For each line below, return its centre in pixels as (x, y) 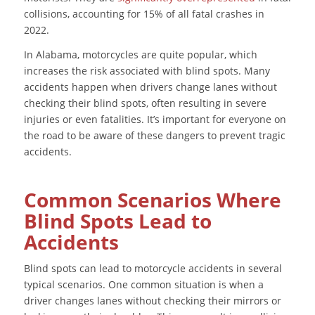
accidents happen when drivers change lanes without (150, 86)
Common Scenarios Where (152, 199)
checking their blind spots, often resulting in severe (145, 103)
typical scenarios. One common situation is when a (143, 285)
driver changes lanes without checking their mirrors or (152, 301)
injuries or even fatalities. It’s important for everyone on (155, 119)
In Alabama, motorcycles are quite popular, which (140, 54)
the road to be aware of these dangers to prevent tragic (154, 135)
